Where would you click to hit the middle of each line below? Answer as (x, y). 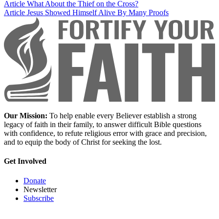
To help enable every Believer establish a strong (122, 116)
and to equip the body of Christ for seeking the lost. (83, 142)
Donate (35, 180)
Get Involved (25, 161)
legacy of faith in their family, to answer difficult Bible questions (103, 125)
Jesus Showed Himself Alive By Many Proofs (98, 13)
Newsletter (40, 189)
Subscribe (39, 198)
